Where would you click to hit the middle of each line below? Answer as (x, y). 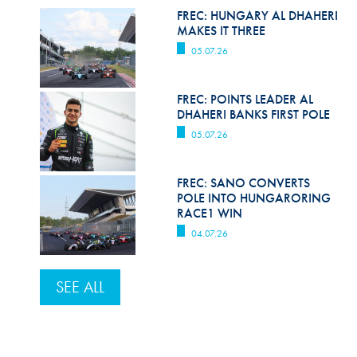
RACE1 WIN (210, 213)
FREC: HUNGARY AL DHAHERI (258, 16)
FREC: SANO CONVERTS (244, 183)
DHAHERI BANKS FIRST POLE (254, 114)
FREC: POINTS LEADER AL (245, 99)
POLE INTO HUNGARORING (254, 198)
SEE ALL (80, 287)
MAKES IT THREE (222, 31)
